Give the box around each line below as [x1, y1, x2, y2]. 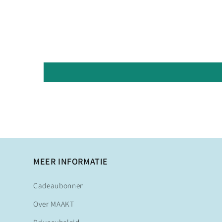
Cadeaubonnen [33, 180, 84, 191]
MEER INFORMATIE [33, 156, 108, 167]
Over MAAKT [33, 199, 74, 209]
